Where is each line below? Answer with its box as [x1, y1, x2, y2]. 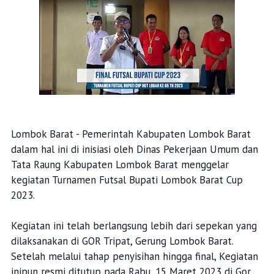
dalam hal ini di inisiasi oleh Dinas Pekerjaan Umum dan [10, 143, 258, 156]
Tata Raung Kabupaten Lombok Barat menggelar [10, 158, 229, 171]
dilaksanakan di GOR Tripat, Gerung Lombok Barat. [10, 234, 233, 248]
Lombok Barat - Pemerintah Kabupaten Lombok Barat [10, 127, 251, 141]
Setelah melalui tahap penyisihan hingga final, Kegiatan [10, 250, 258, 263]
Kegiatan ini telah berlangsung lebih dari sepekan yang [10, 219, 257, 232]
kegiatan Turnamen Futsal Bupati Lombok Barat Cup [10, 173, 243, 187]
